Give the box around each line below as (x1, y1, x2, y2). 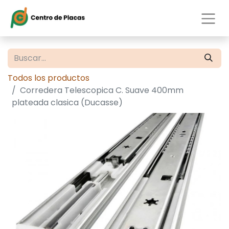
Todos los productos (8, 72, 89, 84)
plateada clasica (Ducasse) (12, 97, 123, 108)
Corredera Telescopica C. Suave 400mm (20, 84, 184, 96)
